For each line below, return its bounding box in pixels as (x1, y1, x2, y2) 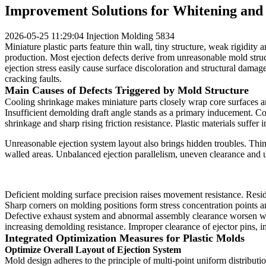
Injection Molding (86, 31, 153, 42)
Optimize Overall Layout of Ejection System (5, 245, 181, 255)
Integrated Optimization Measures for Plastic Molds (5, 232, 245, 245)
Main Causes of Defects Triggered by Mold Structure (5, 84, 249, 97)
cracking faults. (5, 74, 62, 84)
